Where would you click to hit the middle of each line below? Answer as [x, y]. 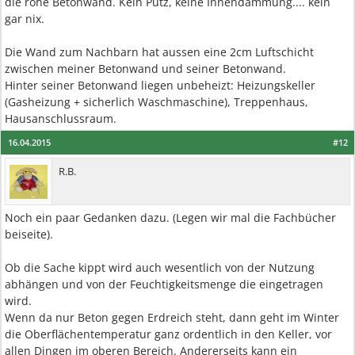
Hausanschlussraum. [61, 119]
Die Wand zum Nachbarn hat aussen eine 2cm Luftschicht [159, 52]
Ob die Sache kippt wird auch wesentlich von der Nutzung [160, 268]
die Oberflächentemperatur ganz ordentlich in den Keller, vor [168, 334]
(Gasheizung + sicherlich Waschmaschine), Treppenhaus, [157, 102]
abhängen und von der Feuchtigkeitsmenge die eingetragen [164, 284]
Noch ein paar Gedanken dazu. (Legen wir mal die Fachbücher [170, 218]
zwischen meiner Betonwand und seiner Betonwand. [145, 69]
